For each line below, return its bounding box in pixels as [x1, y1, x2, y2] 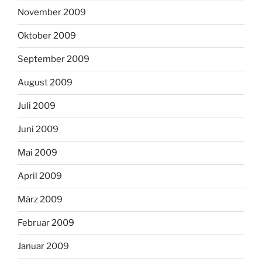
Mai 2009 [18, 147, 57, 158]
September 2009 [18, 54, 89, 65]
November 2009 [18, 7, 86, 18]
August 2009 [18, 77, 73, 88]
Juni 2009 [18, 124, 58, 135]
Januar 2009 [18, 241, 69, 252]
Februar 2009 [18, 218, 74, 229]
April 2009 [18, 171, 62, 182]
